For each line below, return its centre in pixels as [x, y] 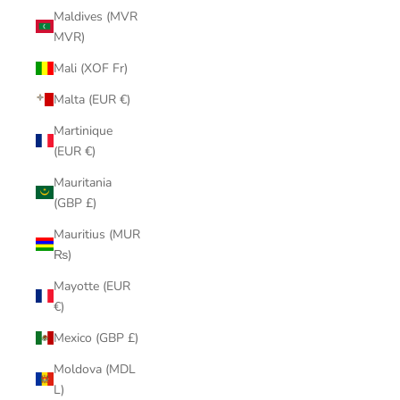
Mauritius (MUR [97, 234]
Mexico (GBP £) [96, 337]
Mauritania [83, 182]
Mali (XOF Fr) [91, 68]
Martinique [83, 130]
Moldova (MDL [95, 369]
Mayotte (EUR [92, 286]
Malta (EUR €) [92, 99]
